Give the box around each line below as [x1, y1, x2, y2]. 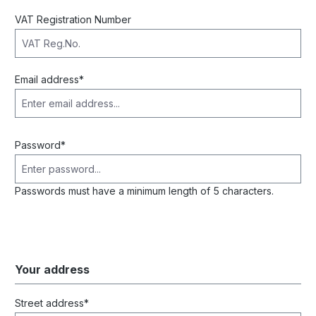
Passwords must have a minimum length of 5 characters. [15, 185, 274, 197]
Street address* [15, 297, 89, 309]
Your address [15, 262, 90, 276]
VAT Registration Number [15, 13, 131, 25]
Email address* [15, 73, 84, 85]
